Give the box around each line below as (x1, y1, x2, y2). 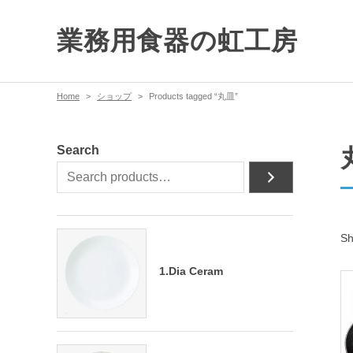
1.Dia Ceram (158, 265, 223, 278)
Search (57, 143, 99, 157)
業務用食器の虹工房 (57, 26, 298, 55)
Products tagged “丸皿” (149, 91, 238, 101)
